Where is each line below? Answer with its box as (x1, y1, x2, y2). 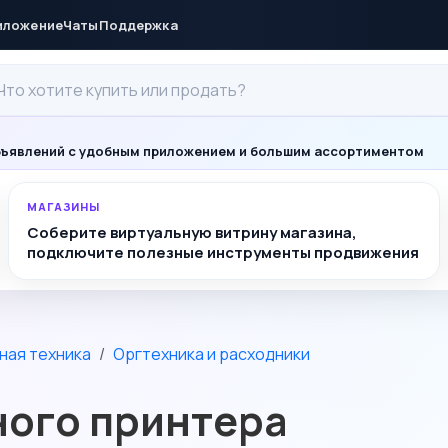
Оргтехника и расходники (113, 343, 310, 365)
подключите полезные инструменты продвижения (27, 242, 419, 263)
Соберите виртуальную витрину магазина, (27, 222, 357, 243)
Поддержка (98, 15, 178, 34)
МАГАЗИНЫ (27, 199, 101, 214)
